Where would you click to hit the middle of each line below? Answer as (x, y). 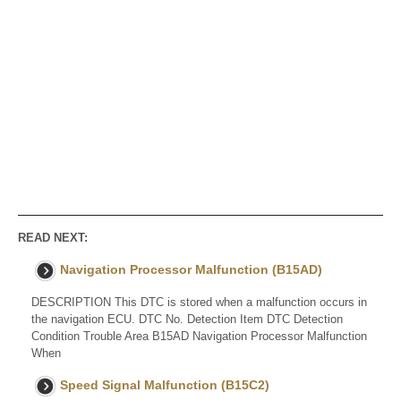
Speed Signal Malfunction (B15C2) (165, 385)
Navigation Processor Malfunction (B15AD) (191, 270)
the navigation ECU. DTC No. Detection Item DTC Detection (187, 320)
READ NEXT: (53, 238)
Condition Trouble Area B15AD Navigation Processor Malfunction (199, 337)
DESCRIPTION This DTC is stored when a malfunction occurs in (199, 303)
